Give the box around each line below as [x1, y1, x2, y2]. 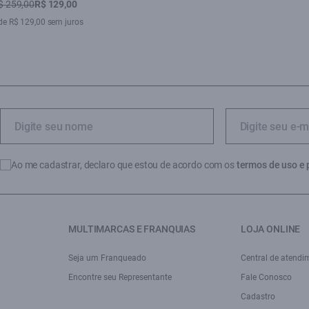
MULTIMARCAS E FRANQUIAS [68, 223, 195, 235]
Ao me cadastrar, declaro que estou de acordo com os [11, 159, 237, 170]
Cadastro [240, 292, 275, 301]
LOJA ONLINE [240, 223, 301, 235]
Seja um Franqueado [68, 253, 147, 263]
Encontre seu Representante [68, 272, 172, 282]
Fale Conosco [240, 272, 292, 282]
